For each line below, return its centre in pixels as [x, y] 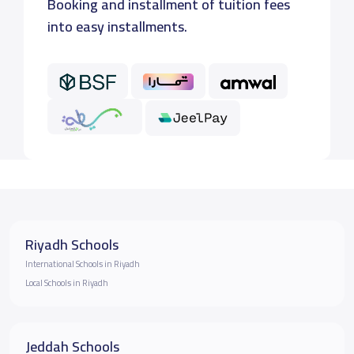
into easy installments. [117, 26]
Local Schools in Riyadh [67, 283]
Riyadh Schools [72, 245]
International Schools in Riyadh [83, 264]
